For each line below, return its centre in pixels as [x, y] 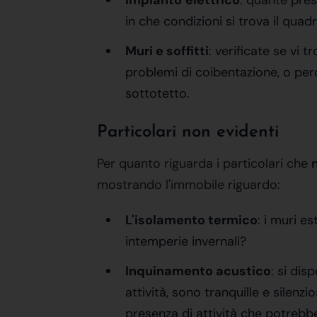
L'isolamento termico [191, 220]
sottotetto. [157, 93]
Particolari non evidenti [188, 132]
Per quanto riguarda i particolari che [204, 163]
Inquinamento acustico [198, 271]
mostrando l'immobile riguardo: [189, 185]
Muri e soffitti [167, 51]
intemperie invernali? [186, 241]
